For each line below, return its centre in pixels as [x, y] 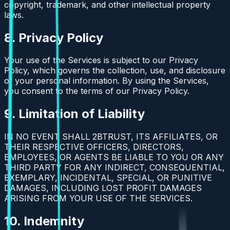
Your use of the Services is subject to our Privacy [101, 60]
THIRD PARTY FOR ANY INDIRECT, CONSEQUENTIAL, [114, 168]
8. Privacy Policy [54, 37]
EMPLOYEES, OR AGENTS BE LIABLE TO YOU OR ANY [114, 157]
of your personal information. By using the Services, [107, 81]
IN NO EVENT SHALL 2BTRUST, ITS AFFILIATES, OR [111, 137]
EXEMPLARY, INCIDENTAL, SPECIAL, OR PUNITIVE [108, 178]
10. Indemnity [44, 221]
